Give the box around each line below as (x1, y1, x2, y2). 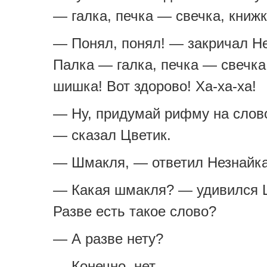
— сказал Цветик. (53, 127, 171, 143)
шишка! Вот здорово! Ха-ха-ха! (53, 78, 256, 94)
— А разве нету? (53, 231, 163, 247)
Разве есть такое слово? (53, 203, 216, 219)
